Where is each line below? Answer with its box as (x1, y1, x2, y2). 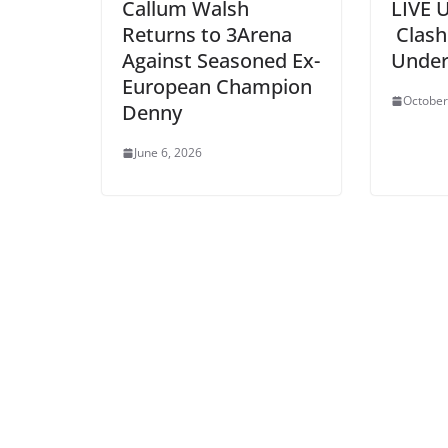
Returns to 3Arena (122, 21, 292, 49)
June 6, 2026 (134, 144, 202, 162)
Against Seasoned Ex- (122, 47, 320, 75)
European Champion (122, 73, 312, 101)
